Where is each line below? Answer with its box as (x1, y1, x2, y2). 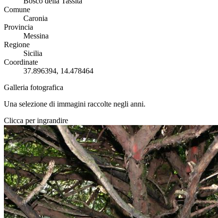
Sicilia (23, 49, 42, 57)
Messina (23, 31, 49, 40)
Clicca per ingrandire (4, 116, 68, 125)
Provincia (4, 22, 33, 31)
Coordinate (4, 57, 38, 66)
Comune (4, 5, 30, 14)
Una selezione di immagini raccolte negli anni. (4, 99, 145, 108)
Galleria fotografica (4, 83, 63, 91)
